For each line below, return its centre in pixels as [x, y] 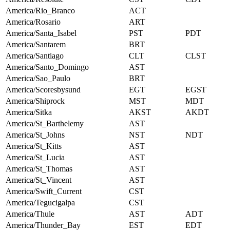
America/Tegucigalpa [40, 203]
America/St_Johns [35, 135]
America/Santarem [36, 45]
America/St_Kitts [34, 146]
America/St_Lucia [35, 158]
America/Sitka [29, 112]
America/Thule [30, 214]
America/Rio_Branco [40, 11]
